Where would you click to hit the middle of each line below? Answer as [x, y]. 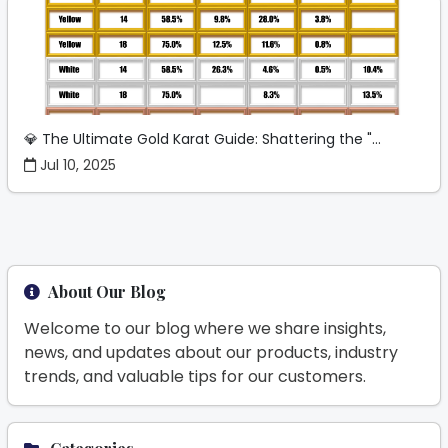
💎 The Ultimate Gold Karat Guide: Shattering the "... [202, 139]
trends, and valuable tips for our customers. [195, 377]
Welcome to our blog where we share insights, [205, 329]
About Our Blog [107, 292]
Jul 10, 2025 [76, 165]
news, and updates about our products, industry [211, 353]
